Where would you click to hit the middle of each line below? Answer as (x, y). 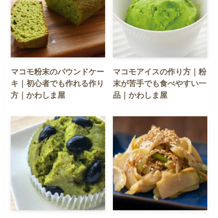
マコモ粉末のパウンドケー (58, 71)
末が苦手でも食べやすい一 (160, 83)
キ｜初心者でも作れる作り (58, 83)
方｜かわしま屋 (38, 95)
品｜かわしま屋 (140, 95)
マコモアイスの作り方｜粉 (160, 71)
